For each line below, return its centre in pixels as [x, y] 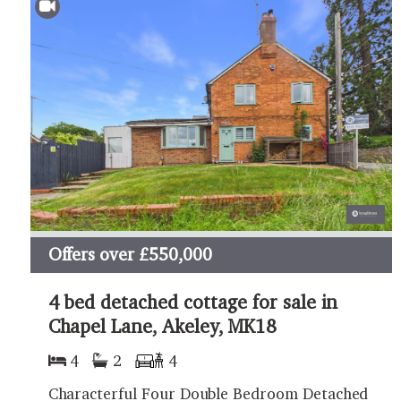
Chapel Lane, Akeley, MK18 [162, 326]
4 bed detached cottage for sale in [192, 302]
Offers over [91, 255]
